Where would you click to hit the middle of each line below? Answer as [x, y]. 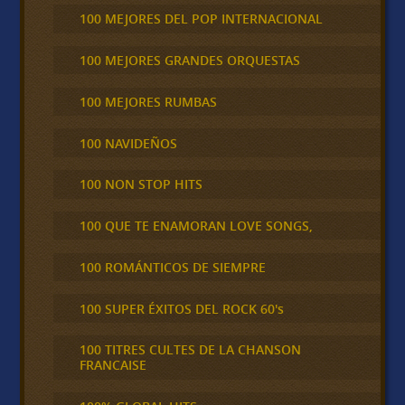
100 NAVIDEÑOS [128, 143]
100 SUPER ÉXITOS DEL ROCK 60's [181, 308]
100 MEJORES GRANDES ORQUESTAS [189, 61]
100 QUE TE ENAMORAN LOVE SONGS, [196, 226]
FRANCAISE [113, 365]
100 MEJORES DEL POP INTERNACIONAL [201, 19]
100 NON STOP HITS [141, 184]
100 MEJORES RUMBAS [148, 101]
